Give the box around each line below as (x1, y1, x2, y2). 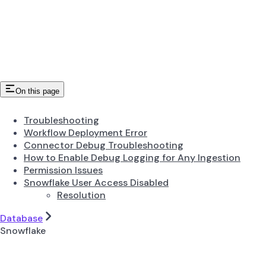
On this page (15, 86, 59, 96)
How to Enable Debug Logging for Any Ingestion (24, 151, 240, 164)
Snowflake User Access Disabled (24, 176, 169, 189)
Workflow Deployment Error (24, 126, 147, 139)
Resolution (57, 188, 106, 201)
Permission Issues (24, 163, 103, 176)
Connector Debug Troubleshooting (24, 138, 183, 151)
